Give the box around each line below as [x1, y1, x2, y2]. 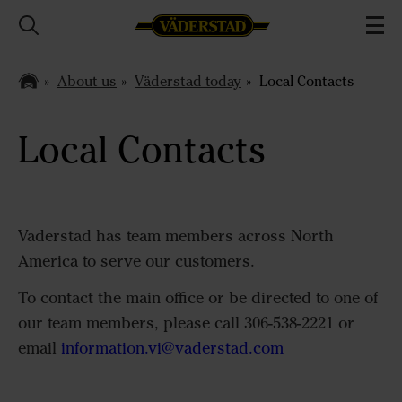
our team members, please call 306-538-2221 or [18, 312, 354, 333]
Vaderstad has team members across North [18, 226, 334, 246]
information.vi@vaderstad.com [61, 337, 284, 358]
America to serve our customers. [18, 251, 255, 271]
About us [57, 72, 117, 90]
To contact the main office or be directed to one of [18, 287, 378, 308]
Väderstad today [135, 72, 241, 90]
